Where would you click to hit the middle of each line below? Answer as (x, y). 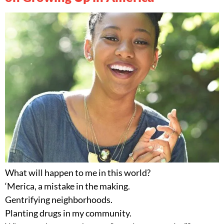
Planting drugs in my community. (68, 213)
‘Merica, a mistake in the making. (67, 186)
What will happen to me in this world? (78, 173)
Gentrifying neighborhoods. (59, 200)
